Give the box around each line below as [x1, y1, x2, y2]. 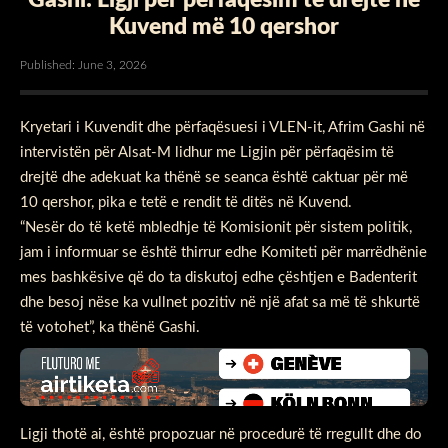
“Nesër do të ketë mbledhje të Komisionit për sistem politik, [20, 219, 412, 235]
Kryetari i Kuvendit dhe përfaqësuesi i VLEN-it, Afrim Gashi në [20, 119, 425, 135]
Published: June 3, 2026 [20, 58, 147, 71]
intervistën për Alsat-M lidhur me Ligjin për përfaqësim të [20, 144, 394, 160]
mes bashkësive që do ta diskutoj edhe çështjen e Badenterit [20, 269, 417, 285]
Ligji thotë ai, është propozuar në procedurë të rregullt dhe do [20, 427, 422, 443]
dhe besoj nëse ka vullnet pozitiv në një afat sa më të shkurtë [20, 294, 420, 310]
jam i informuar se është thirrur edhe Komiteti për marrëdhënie [20, 244, 427, 260]
